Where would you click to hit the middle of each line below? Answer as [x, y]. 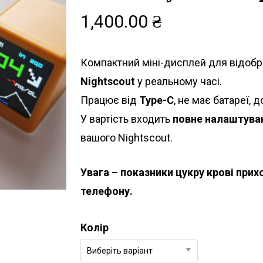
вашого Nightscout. [126, 138]
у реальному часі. [178, 82]
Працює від [109, 100]
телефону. [106, 191]
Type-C [156, 100]
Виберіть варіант [119, 251]
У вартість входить [126, 119]
